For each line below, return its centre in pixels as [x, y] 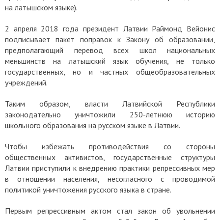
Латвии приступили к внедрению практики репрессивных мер [110, 168]
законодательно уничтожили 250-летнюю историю [110, 114]
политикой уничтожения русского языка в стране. [88, 189]
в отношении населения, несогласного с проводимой [110, 179]
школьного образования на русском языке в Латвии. [93, 125]
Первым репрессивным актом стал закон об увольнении [110, 210]
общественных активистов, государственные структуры [110, 157]
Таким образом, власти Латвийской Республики [110, 103]
